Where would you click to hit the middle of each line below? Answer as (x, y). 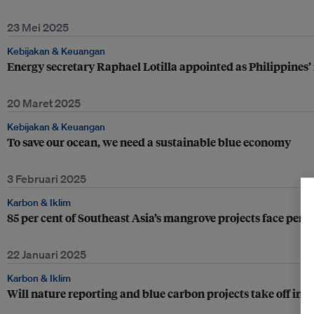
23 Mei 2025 (38, 27)
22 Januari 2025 (47, 254)
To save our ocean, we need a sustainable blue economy (149, 142)
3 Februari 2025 (47, 179)
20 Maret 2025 (44, 103)
